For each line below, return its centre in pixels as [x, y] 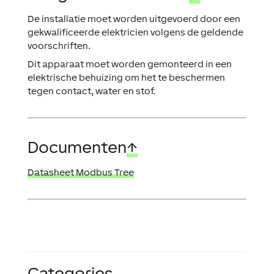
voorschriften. [59, 46]
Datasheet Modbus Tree [80, 172]
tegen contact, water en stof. [91, 91]
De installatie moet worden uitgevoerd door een [134, 19]
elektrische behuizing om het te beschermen [126, 78]
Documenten [77, 147]
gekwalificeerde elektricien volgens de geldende [135, 32]
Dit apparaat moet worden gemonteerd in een [129, 64]
